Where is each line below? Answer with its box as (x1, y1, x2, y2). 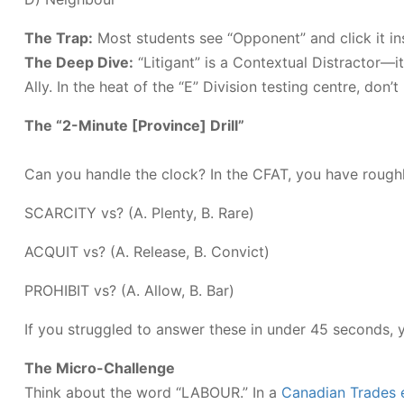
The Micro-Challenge (24, 359, 175, 377)
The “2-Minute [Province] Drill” (24, 116, 244, 134)
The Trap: (24, 29, 93, 47)
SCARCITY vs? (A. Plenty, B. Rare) (24, 204, 254, 222)
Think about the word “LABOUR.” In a (24, 383, 281, 401)
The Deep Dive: (24, 53, 133, 71)
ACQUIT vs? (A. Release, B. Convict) (24, 243, 270, 261)
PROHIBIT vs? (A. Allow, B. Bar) (24, 281, 234, 299)
